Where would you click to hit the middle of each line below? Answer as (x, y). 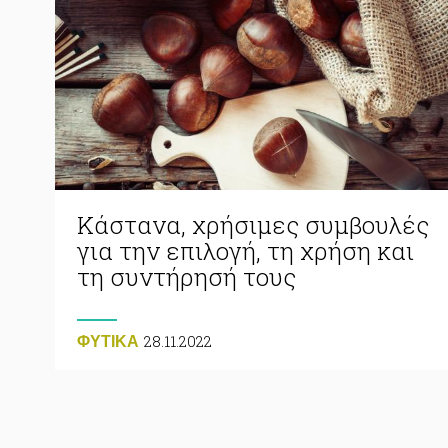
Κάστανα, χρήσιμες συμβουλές (253, 224)
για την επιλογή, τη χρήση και (245, 250)
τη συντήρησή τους (186, 276)
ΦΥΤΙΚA (108, 341)
